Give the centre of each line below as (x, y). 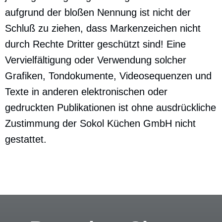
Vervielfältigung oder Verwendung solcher (96, 60)
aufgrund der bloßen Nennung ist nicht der (98, 12)
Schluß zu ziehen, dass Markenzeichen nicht (103, 28)
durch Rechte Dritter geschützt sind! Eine (95, 44)
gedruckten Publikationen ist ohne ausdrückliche (111, 108)
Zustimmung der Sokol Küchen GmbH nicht (100, 123)
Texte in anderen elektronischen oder (86, 92)
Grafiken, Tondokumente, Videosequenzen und (108, 76)
